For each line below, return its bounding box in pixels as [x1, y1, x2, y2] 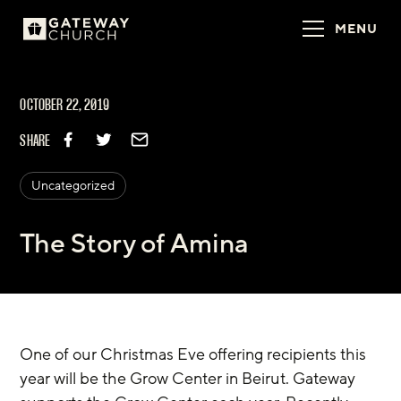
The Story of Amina [20, 226, 250, 262]
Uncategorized [31, 177, 115, 195]
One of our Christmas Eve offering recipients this [20, 343, 371, 365]
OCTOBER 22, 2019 [20, 98, 109, 115]
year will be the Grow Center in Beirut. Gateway [20, 367, 360, 389]
